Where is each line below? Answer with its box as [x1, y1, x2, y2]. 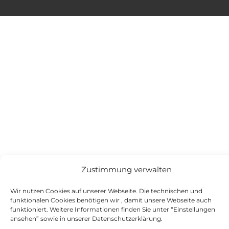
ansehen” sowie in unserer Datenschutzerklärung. [10, 215, 164, 222]
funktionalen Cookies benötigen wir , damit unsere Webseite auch [10, 196, 212, 204]
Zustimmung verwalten [81, 165, 172, 174]
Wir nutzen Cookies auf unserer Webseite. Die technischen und [10, 187, 202, 195]
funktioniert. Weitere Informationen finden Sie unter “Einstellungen [10, 205, 215, 213]
